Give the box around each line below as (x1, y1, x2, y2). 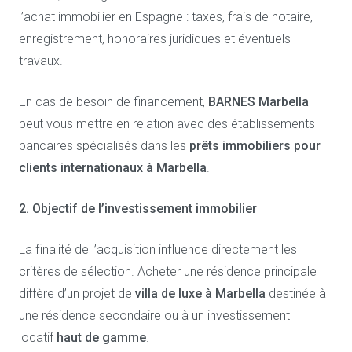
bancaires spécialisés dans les (19, 138, 189, 153)
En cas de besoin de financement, (19, 94, 208, 109)
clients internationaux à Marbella (19, 160, 207, 175)
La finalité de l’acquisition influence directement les (19, 242, 297, 257)
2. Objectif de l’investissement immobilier (19, 201, 260, 216)
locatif (19, 330, 53, 345)
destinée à (266, 286, 326, 301)
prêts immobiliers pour (189, 138, 321, 153)
